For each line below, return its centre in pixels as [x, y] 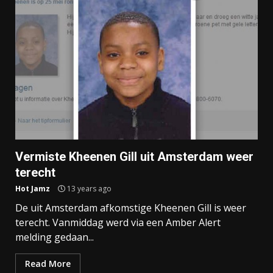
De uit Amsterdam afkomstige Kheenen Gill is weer [131, 208]
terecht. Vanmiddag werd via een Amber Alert [118, 223]
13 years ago [88, 189]
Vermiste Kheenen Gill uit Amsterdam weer [134, 157]
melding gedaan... [55, 237]
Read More [48, 264]
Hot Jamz [33, 189]
